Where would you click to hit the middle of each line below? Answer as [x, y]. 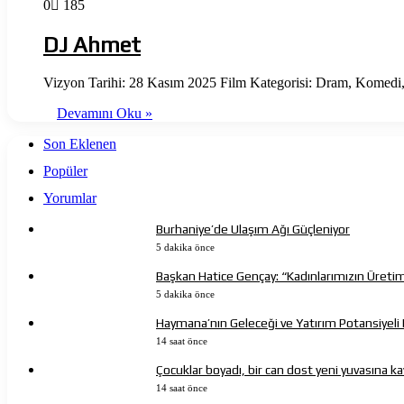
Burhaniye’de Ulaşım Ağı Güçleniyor [253, 229]
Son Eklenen [80, 143]
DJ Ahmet [92, 44]
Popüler [65, 170]
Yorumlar [70, 197]
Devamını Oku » [105, 113]
